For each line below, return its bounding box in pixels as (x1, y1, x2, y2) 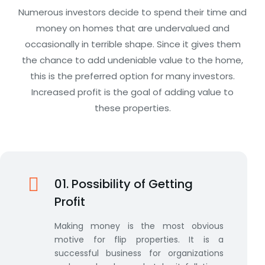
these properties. (94, 102, 171, 115)
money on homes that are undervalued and (35, 22, 230, 35)
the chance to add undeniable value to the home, (22, 54, 243, 67)
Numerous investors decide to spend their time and (18, 6, 247, 19)
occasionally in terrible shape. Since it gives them (24, 38, 241, 51)
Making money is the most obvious (54, 220, 224, 232)
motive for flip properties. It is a (54, 234, 224, 246)
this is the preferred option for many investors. (30, 70, 235, 83)
